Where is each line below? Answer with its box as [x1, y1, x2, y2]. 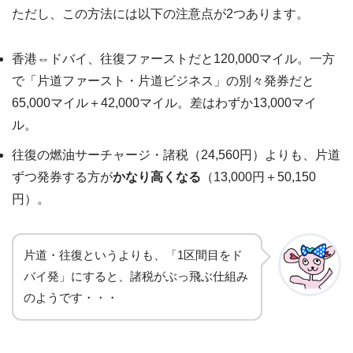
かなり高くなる [113, 170, 201, 184]
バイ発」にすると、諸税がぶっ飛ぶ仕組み [24, 269, 248, 283]
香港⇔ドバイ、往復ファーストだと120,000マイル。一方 [12, 52, 335, 66]
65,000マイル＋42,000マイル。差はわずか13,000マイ [12, 96, 317, 110]
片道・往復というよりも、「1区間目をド [24, 248, 243, 262]
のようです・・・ [24, 291, 118, 304]
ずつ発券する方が [12, 170, 113, 184]
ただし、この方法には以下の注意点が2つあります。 [12, 6, 309, 20]
